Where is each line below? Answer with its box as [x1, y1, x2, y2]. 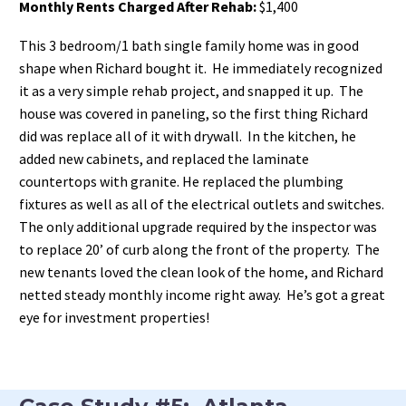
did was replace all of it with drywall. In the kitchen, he [19, 126, 356, 145]
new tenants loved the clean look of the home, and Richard [19, 262, 383, 281]
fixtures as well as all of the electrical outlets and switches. [19, 194, 387, 213]
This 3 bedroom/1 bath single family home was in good [19, 35, 359, 54]
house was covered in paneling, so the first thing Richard [19, 103, 368, 122]
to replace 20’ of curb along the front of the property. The [19, 239, 380, 258]
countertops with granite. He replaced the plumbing [19, 171, 343, 190]
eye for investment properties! [19, 307, 209, 326]
